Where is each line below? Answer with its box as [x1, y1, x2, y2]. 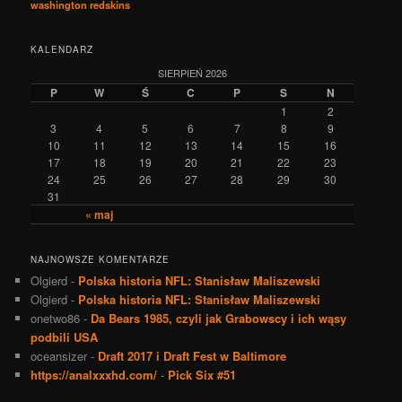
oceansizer [31, 347, 88, 365]
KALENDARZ [31, 42, 94, 56]
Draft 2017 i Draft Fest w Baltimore [98, 347, 287, 365]
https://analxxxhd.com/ [31, 366, 158, 384]
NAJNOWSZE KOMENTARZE [31, 253, 170, 267]
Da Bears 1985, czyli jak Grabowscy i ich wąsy [91, 310, 347, 328]
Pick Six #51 [168, 366, 237, 384]
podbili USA [31, 328, 99, 346]
